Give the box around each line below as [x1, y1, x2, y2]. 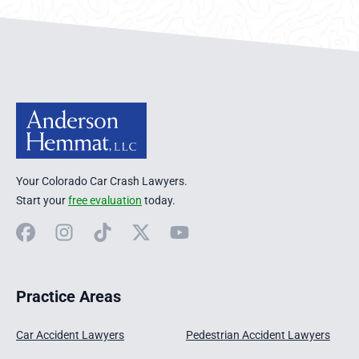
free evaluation [68, 193, 142, 207]
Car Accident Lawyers [16, 328, 124, 341]
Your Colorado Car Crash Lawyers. [16, 174, 188, 188]
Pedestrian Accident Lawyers [185, 328, 330, 341]
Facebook [15, 223, 71, 239]
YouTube [169, 223, 219, 239]
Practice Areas [16, 286, 121, 306]
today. [142, 193, 175, 207]
